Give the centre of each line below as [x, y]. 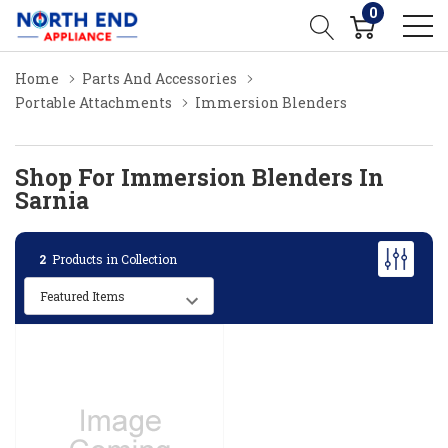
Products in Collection [111, 258]
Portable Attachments [93, 102]
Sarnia [52, 200]
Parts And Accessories [159, 78]
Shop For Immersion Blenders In [199, 177]
